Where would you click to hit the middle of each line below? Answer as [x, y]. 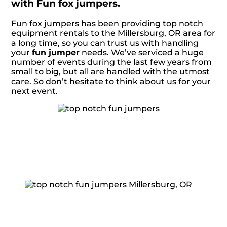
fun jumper [56, 52]
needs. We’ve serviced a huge [142, 52]
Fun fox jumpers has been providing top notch [107, 23]
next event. [35, 91]
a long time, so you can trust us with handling [105, 43]
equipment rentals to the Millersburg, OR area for [113, 33]
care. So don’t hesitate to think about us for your [111, 81]
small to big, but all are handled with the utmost [111, 71]
